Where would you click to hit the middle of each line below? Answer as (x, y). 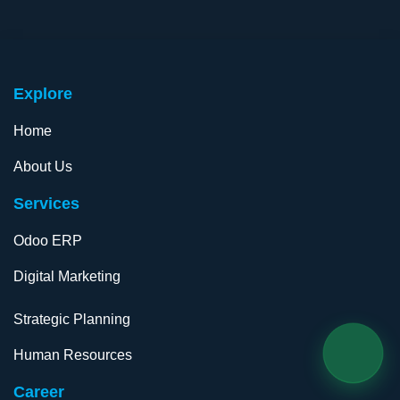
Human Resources (73, 355)
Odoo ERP (48, 241)
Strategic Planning (72, 320)
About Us (43, 167)
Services (46, 204)
